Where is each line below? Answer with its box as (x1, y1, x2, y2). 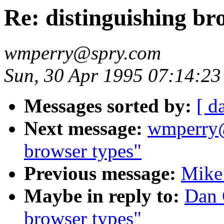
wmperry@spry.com (4, 42, 161, 64)
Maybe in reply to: (24, 185, 179, 207)
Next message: (24, 117, 142, 139)
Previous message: (24, 162, 176, 184)
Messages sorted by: (24, 95, 191, 117)
